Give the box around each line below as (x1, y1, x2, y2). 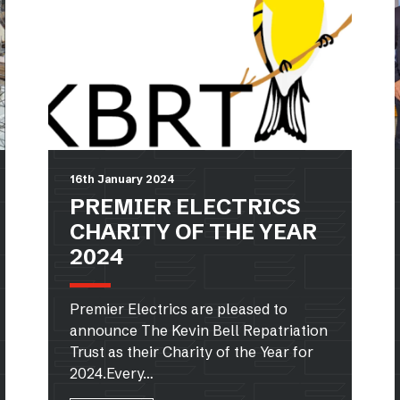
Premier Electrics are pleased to (70, 299, 287, 318)
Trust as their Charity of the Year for (70, 342, 313, 361)
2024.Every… (70, 363, 154, 382)
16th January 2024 (70, 171, 174, 186)
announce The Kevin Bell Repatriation (70, 321, 328, 339)
